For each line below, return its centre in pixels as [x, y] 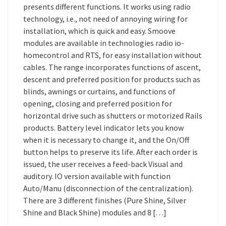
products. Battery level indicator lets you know [103, 128]
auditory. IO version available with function [97, 176]
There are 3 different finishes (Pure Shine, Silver [105, 200]
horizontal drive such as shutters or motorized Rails [113, 116]
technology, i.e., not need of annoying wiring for [105, 19]
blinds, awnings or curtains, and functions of [99, 91]
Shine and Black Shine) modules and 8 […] [95, 212]
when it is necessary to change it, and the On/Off [106, 140]
